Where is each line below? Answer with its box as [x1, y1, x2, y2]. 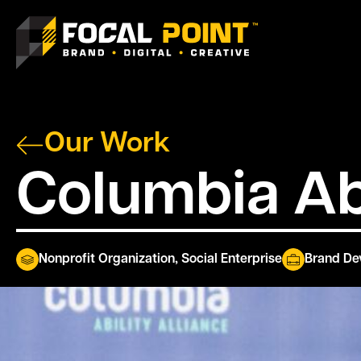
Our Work [44, 131, 170, 159]
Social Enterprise [181, 252, 282, 266]
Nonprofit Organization [39, 252, 175, 266]
